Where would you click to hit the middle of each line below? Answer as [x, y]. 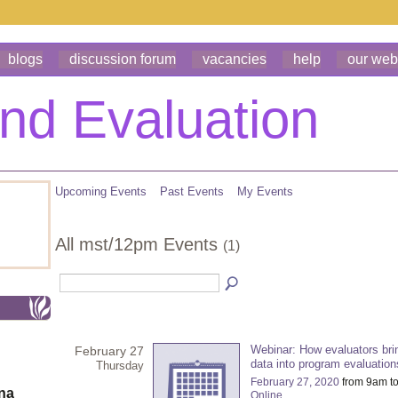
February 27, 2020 [295, 382]
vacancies [235, 59]
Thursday [120, 365]
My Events [265, 191]
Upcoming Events [101, 191]
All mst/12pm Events [139, 244]
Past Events [192, 191]
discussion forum [123, 59]
